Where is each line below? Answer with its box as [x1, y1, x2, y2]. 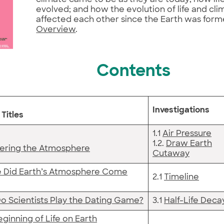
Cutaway [152, 149, 189, 158]
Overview [36, 25, 76, 34]
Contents [96, 64, 170, 80]
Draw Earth [166, 139, 212, 148]
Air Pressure [162, 129, 211, 138]
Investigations [152, 106, 209, 114]
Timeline [164, 173, 199, 181]
